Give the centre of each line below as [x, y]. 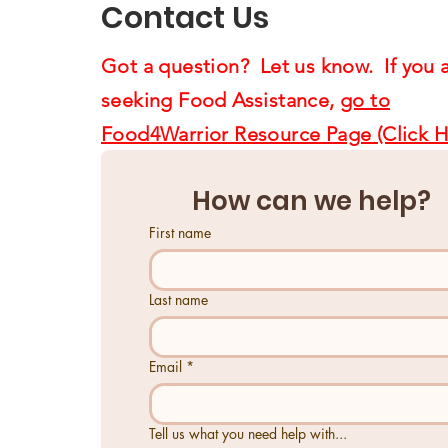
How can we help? [311, 200]
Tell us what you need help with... [248, 433]
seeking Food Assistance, [220, 99]
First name [180, 232]
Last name [178, 299]
